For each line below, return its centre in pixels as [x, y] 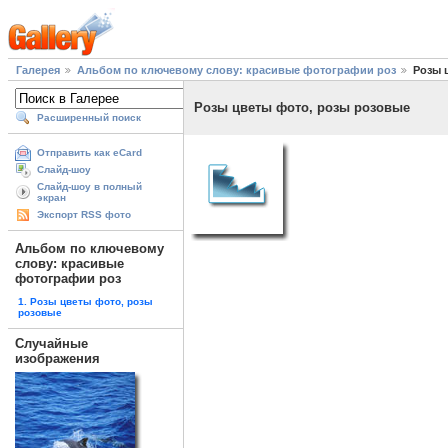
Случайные [51, 343]
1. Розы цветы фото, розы [85, 301]
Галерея [38, 70]
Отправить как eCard [89, 153]
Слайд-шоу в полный [89, 187]
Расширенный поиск [89, 118]
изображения [57, 358]
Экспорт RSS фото [84, 215]
